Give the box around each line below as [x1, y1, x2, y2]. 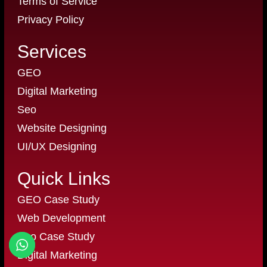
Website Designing [17, 122, 107, 134]
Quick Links [17, 168, 111, 188]
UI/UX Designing [17, 140, 97, 153]
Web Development [17, 212, 106, 224]
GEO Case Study [17, 193, 100, 206]
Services [17, 41, 87, 61]
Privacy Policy [17, 13, 85, 26]
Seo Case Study [17, 230, 95, 243]
